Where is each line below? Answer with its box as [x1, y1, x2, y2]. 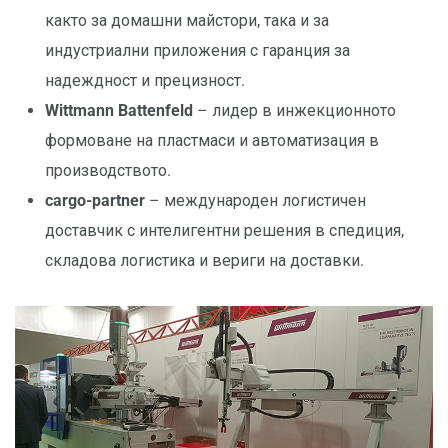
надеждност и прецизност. [45, 71, 245, 91]
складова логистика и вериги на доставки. [45, 251, 364, 271]
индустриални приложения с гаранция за [45, 41, 350, 61]
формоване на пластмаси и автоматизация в [45, 131, 379, 151]
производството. [45, 161, 171, 181]
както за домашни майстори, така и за [45, 11, 329, 31]
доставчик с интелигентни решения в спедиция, [45, 221, 404, 241]
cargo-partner [45, 191, 145, 211]
